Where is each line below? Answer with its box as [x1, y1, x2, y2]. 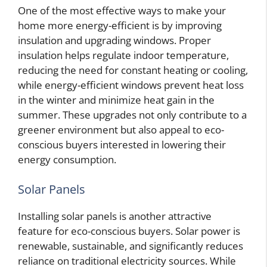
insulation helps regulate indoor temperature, [18, 48, 229, 63]
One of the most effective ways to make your [18, 4, 226, 18]
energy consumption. [18, 153, 116, 167]
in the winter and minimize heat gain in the [18, 93, 215, 107]
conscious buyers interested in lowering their [18, 138, 226, 152]
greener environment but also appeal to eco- [18, 123, 224, 137]
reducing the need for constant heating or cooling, [18, 63, 248, 77]
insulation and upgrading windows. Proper [18, 33, 211, 48]
